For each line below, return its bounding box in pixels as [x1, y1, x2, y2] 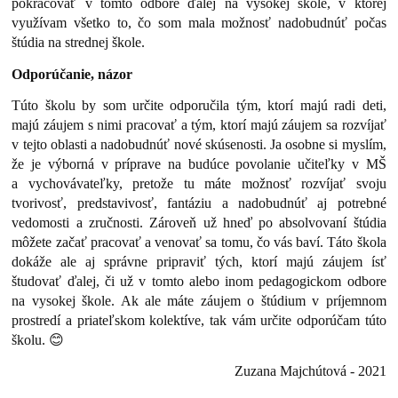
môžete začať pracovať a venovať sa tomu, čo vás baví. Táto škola [12, 235, 386, 251]
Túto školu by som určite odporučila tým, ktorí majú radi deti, [12, 98, 386, 114]
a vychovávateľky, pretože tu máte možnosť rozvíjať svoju [12, 176, 386, 192]
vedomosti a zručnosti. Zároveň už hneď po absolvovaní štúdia [12, 215, 386, 231]
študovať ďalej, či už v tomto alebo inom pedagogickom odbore [12, 274, 386, 290]
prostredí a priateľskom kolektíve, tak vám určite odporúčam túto [12, 313, 386, 329]
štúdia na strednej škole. [12, 35, 146, 51]
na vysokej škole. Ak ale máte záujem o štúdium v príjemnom [12, 293, 386, 309]
